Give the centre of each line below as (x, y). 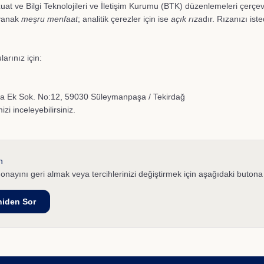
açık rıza (187, 19)
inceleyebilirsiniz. (43, 110)
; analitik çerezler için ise (124, 19)
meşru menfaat (49, 19)
